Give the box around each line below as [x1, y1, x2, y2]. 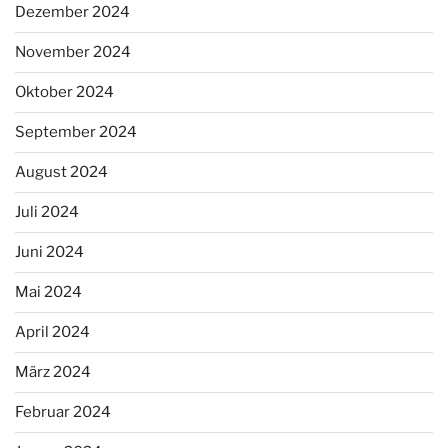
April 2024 [15, 323, 90, 342]
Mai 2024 [15, 283, 82, 302]
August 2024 [15, 163, 108, 182]
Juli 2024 [15, 203, 79, 222]
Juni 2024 [15, 243, 84, 262]
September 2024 [15, 123, 137, 142]
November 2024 [15, 43, 131, 62]
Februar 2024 [15, 403, 111, 422]
